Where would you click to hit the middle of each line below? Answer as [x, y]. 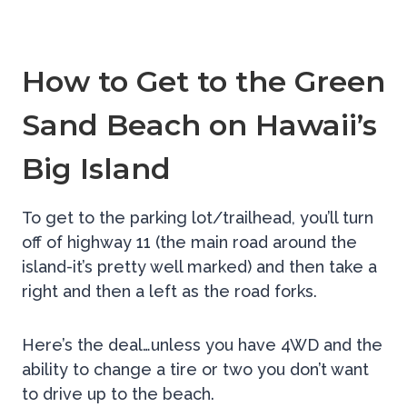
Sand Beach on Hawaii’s [199, 125]
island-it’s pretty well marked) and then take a [199, 267]
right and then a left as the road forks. [169, 292]
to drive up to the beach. [120, 394]
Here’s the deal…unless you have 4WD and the [202, 345]
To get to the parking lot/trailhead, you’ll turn [198, 218]
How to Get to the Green [203, 82]
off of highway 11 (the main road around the [189, 243]
